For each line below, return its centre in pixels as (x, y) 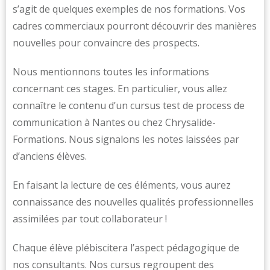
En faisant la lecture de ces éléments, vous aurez (122, 185)
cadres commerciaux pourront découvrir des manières (135, 26)
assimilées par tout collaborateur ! (90, 219)
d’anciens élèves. (50, 156)
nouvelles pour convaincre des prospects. (106, 43)
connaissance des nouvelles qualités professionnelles (133, 202)
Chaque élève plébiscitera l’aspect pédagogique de (126, 248)
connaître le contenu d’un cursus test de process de (129, 105)
